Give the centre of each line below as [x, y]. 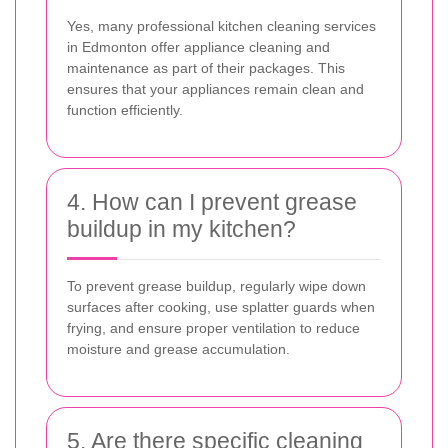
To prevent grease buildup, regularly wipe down [216, 285]
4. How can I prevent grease [212, 201]
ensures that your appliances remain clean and [215, 88]
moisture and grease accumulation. [178, 348]
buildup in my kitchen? [181, 228]
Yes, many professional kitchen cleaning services [221, 25]
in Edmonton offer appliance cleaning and [198, 46]
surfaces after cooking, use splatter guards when [221, 306]
